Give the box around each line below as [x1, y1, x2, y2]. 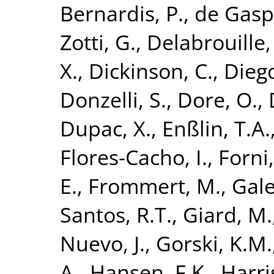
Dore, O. [177, 84, 257, 114]
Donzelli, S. [60, 84, 166, 114]
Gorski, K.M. [156, 228, 272, 257]
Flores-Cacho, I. [60, 142, 207, 171]
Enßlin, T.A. [162, 113, 270, 143]
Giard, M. [183, 199, 272, 229]
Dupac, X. [60, 113, 151, 143]
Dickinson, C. [89, 56, 213, 85]
